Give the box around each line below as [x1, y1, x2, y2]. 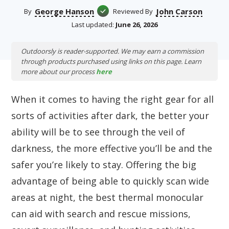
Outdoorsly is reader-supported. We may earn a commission [21, 47, 204, 56]
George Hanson [34, 6, 94, 17]
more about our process [21, 67, 96, 77]
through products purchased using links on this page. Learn [21, 57, 201, 66]
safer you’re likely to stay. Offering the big [11, 158, 196, 171]
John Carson [155, 6, 202, 17]
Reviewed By [112, 7, 153, 16]
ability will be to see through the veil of [11, 126, 185, 139]
